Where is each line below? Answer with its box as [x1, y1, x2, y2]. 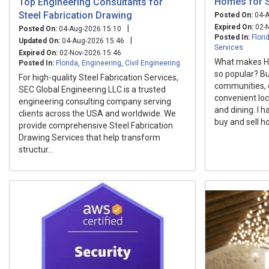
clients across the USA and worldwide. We [19, 108, 176, 118]
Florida [56, 58, 78, 67]
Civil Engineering [125, 58, 180, 67]
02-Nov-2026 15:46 [58, 48, 121, 57]
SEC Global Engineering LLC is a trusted [19, 84, 166, 94]
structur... [19, 144, 53, 154]
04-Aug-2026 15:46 [60, 36, 124, 45]
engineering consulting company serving [19, 96, 171, 106]
